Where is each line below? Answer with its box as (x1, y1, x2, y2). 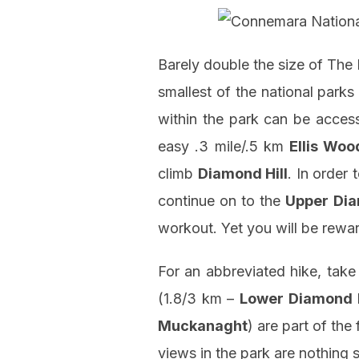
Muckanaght (158, 317, 248, 335)
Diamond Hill (197, 165, 288, 183)
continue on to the (158, 192, 286, 210)
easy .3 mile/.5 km (158, 138, 289, 155)
